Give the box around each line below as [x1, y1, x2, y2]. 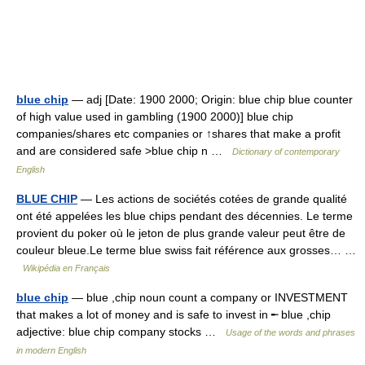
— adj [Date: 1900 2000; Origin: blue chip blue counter [68, 93, 353, 106]
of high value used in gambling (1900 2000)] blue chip [16, 110, 293, 123]
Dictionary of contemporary [232, 147, 340, 156]
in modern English [16, 345, 86, 355]
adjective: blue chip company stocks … [16, 325, 226, 338]
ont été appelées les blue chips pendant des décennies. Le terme [16, 209, 353, 222]
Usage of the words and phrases [226, 328, 355, 337]
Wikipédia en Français [23, 263, 110, 273]
